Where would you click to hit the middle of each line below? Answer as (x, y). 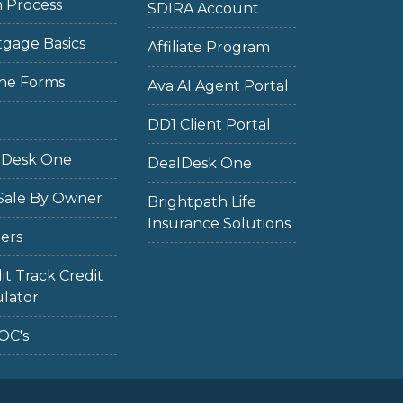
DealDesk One (199, 163)
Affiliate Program (208, 47)
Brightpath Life (201, 202)
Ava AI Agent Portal (218, 86)
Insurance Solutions (219, 224)
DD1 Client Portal (209, 125)
